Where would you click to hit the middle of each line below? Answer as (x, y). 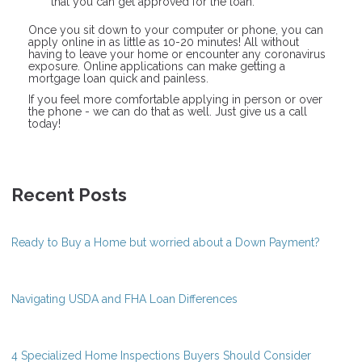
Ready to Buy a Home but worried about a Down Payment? (166, 242)
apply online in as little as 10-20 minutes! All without (164, 42)
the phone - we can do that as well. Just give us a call (168, 111)
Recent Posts (69, 194)
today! (44, 123)
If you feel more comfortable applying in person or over (175, 99)
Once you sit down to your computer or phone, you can (176, 30)
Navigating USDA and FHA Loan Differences (124, 299)
